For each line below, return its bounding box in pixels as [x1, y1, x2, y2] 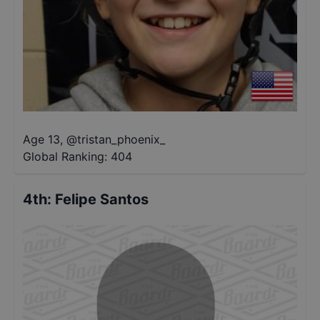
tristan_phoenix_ [77, 132, 165, 146]
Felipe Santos [55, 191, 149, 208]
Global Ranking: [23, 149, 107, 164]
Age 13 [23, 132, 60, 146]
